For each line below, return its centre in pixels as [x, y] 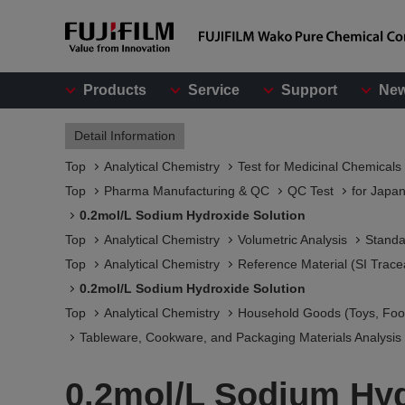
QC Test [311, 191]
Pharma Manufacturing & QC [187, 191]
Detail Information [125, 136]
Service [214, 90]
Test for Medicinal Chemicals [320, 166]
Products [115, 90]
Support [309, 90]
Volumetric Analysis [292, 240]
